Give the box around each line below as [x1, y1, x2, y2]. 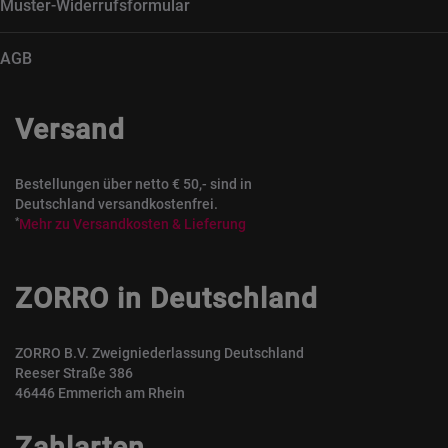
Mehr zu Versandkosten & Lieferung [19, 216, 246, 232]
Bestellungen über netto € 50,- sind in [15, 176, 252, 192]
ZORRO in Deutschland [15, 282, 318, 315]
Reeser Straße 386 [15, 365, 133, 381]
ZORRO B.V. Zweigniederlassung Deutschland [15, 345, 304, 361]
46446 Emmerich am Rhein [15, 385, 185, 401]
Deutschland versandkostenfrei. [15, 196, 218, 212]
